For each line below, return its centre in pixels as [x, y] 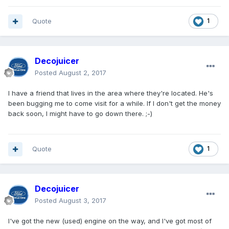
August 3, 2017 [83, 201]
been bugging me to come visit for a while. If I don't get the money [114, 104]
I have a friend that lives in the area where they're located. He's [111, 93]
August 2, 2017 [83, 73]
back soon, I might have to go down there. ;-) [80, 114]
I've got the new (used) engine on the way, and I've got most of [110, 221]
